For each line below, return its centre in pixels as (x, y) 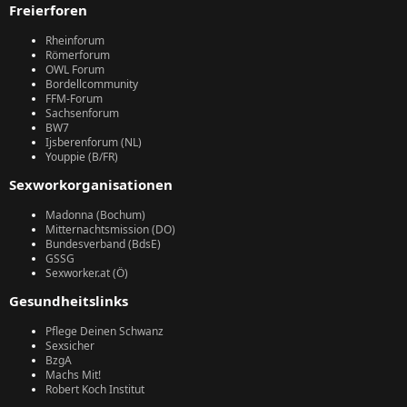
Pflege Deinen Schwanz (104, 331)
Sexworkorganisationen (91, 184)
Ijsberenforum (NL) (94, 142)
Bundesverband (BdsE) (103, 244)
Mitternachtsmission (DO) (110, 229)
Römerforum (78, 55)
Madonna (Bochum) (95, 215)
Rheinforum (75, 40)
